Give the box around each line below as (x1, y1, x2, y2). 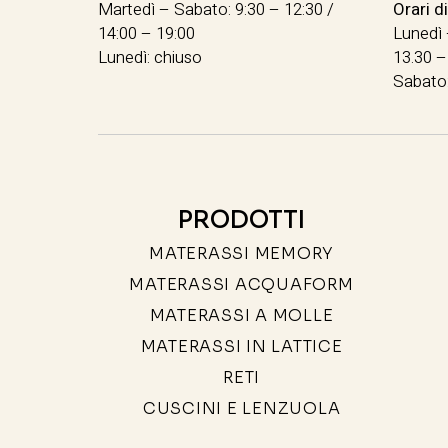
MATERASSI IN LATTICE (140, 335, 343, 357)
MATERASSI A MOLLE (149, 304, 334, 326)
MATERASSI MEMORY (149, 242, 335, 264)
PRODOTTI (178, 204, 306, 235)
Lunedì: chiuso (98, 44, 203, 70)
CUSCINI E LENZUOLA (142, 397, 341, 419)
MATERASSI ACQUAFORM (129, 273, 354, 295)
